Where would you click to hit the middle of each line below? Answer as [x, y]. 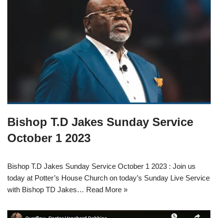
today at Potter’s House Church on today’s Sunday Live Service [109, 178]
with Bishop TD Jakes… [47, 190]
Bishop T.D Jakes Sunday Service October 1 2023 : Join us [101, 166]
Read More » [107, 190]
